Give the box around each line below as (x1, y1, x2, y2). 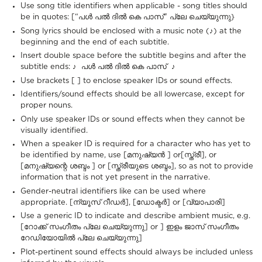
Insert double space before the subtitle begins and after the (20, 52, 246, 60)
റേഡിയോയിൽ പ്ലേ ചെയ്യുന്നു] (20, 235, 142, 243)
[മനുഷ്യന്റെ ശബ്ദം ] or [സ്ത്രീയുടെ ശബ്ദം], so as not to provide (20, 163, 253, 171)
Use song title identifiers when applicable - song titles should (20, 2, 247, 11)
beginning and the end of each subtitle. (20, 38, 169, 46)
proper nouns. (20, 102, 73, 110)
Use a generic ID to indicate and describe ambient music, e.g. (20, 212, 250, 220)
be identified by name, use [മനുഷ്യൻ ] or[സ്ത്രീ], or (20, 151, 216, 160)
